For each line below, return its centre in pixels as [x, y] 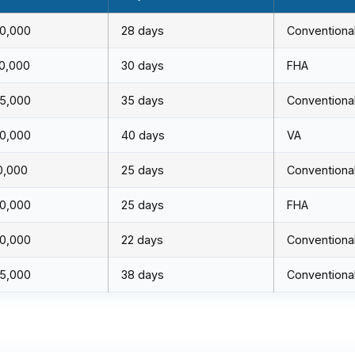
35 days [143, 100]
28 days [143, 31]
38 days [143, 275]
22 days [142, 240]
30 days [143, 65]
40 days [143, 135]
